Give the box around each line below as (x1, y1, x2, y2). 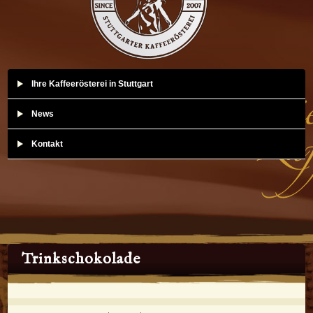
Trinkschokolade (22, 249, 141, 269)
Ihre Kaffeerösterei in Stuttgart (31, 78, 154, 89)
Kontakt (31, 138, 64, 149)
